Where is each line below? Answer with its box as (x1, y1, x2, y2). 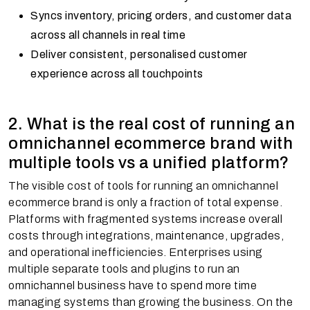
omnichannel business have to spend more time (8, 279, 257, 291)
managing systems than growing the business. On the (8, 295, 293, 308)
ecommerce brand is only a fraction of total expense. (8, 196, 282, 208)
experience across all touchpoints (30, 67, 203, 80)
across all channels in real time (30, 28, 185, 41)
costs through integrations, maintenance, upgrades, (8, 229, 284, 241)
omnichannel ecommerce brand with (8, 134, 293, 152)
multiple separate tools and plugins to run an (8, 262, 240, 275)
